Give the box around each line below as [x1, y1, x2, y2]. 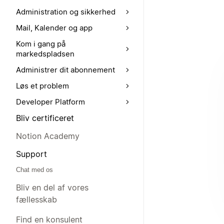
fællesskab [16, 194, 57, 204]
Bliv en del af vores [16, 182, 88, 192]
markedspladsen [16, 49, 74, 58]
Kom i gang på [16, 39, 65, 48]
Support [16, 149, 47, 159]
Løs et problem [16, 81, 69, 90]
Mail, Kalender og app [16, 23, 92, 32]
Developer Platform [16, 97, 85, 106]
